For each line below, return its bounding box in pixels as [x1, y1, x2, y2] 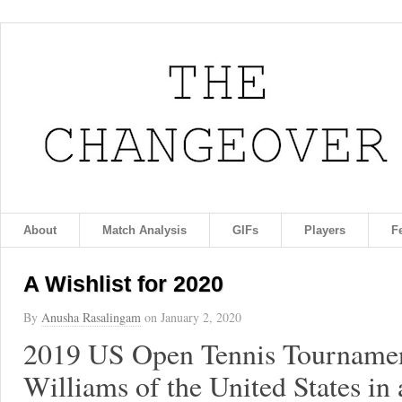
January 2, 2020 [161, 309, 241, 326]
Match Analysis [102, 223, 187, 237]
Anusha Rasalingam [41, 309, 141, 326]
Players [304, 223, 345, 237]
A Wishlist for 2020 [23, 271, 223, 296]
